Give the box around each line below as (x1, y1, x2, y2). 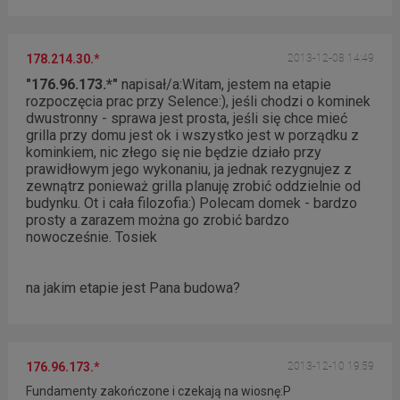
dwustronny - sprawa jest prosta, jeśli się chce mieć (25, 110, 347, 128)
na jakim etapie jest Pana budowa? (25, 279, 240, 297)
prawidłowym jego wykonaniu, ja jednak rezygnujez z (25, 161, 352, 179)
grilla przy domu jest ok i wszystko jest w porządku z (25, 127, 359, 145)
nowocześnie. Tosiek (25, 229, 157, 246)
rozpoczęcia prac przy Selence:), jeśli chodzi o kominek (25, 93, 371, 111)
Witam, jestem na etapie (181, 76, 331, 94)
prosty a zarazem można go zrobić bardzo (25, 212, 289, 229)
